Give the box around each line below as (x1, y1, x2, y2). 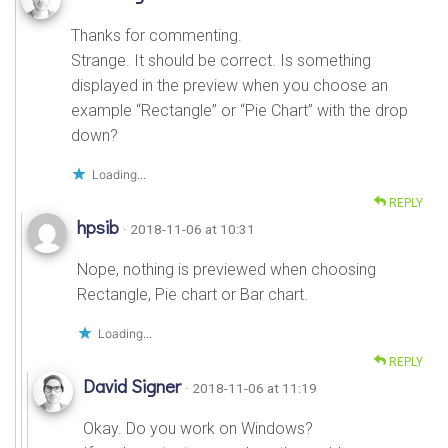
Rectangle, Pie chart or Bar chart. (77, 284, 308, 304)
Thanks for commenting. (71, 25, 242, 45)
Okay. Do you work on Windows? (83, 418, 313, 438)
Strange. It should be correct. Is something (71, 50, 371, 70)
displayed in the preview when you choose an (71, 75, 388, 95)
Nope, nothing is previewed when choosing (77, 259, 376, 279)
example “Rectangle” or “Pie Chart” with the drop (71, 100, 408, 120)
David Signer (83, 373, 185, 398)
